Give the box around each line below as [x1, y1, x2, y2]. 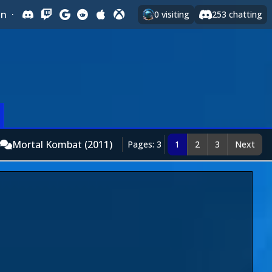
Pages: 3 [127, 138, 161, 150]
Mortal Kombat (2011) [12, 138, 112, 151]
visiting [159, 8, 190, 20]
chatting [226, 8, 262, 20]
